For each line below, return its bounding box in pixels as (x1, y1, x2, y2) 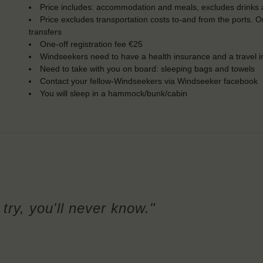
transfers (29, 27, 62, 37)
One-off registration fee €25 (40, 39, 143, 49)
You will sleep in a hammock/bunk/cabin (40, 89, 188, 99)
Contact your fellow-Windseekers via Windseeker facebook (40, 76, 258, 86)
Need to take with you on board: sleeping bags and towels (40, 64, 255, 74)
